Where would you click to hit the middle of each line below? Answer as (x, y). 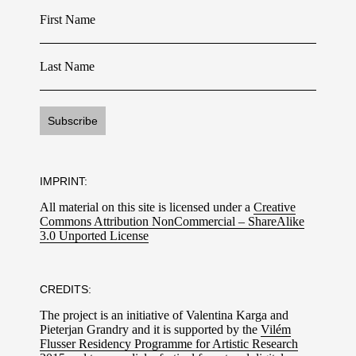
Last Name (67, 66)
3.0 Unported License (94, 235)
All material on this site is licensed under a (147, 207)
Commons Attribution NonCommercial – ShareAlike (172, 221)
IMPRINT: (64, 181)
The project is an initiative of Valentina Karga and (164, 315)
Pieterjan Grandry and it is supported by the (150, 329)
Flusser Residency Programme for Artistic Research (169, 343)
